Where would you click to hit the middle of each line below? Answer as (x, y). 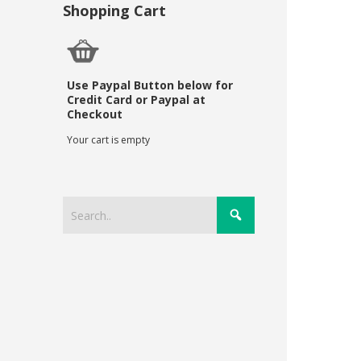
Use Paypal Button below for (150, 85)
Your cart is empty (109, 140)
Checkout (95, 114)
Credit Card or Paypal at (137, 100)
